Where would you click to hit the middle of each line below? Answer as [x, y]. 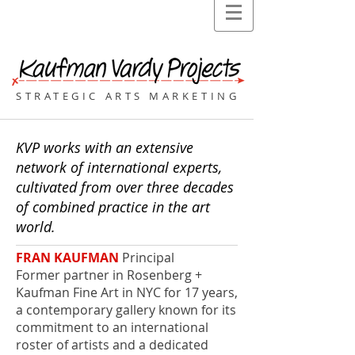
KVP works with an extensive [105, 147]
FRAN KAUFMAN [67, 258]
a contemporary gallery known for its [126, 310]
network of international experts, [119, 167]
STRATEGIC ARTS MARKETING [128, 96]
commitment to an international [112, 327]
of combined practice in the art [113, 207]
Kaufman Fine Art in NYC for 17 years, [127, 292]
